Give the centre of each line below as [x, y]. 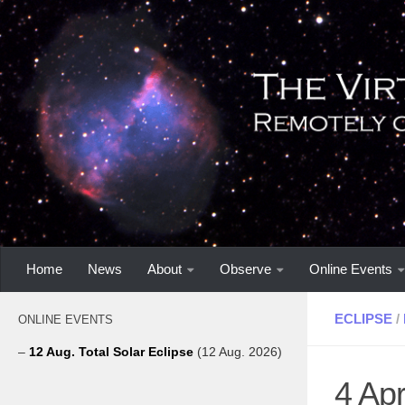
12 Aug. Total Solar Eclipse [113, 351]
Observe [245, 268]
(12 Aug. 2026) [240, 351]
